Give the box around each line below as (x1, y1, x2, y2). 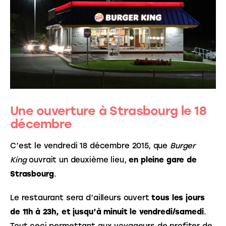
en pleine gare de (129, 155, 199, 164)
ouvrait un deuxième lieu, (26, 155, 129, 164)
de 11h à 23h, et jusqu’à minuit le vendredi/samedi (10, 207, 204, 217)
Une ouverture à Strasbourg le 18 (10, 103, 206, 119)
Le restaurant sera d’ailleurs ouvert (10, 193, 152, 203)
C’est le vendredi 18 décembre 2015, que (10, 141, 170, 150)
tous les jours (151, 193, 207, 203)
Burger (170, 141, 198, 150)
